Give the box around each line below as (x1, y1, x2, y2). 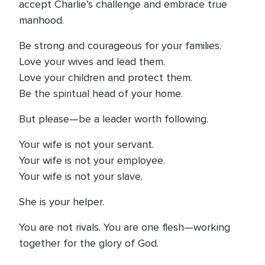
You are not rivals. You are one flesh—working (19, 221, 230, 234)
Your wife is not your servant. (19, 138, 154, 151)
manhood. (19, 14, 64, 27)
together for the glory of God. (19, 237, 159, 250)
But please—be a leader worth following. (19, 112, 208, 125)
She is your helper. (19, 195, 104, 208)
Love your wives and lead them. (19, 55, 165, 68)
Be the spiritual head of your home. (19, 87, 183, 100)
